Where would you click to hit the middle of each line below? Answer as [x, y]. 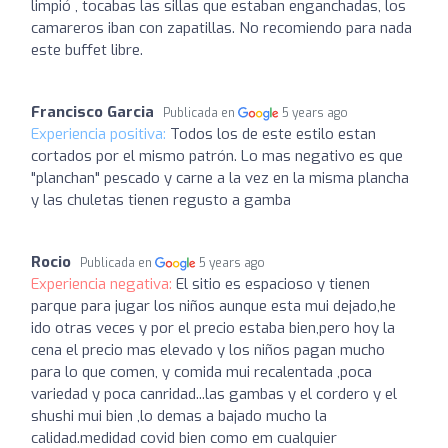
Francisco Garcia [92, 112]
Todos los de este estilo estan [273, 134]
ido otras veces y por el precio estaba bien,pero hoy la [213, 328]
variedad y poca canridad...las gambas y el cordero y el [214, 394]
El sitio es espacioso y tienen [273, 284]
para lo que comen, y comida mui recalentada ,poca [201, 372]
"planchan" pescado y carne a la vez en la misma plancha [220, 178]
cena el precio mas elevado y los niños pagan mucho [208, 350]
